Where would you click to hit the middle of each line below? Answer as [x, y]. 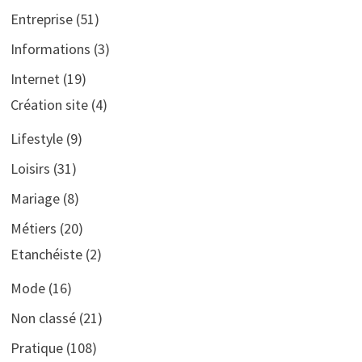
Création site [49, 104]
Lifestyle [36, 138]
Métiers [33, 228]
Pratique [36, 347]
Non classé [43, 318]
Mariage [35, 198]
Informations [50, 48]
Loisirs [30, 168]
